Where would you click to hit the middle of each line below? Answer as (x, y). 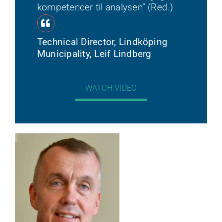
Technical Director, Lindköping (102, 42)
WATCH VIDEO (111, 88)
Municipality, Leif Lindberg (94, 54)
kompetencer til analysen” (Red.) (105, 7)
